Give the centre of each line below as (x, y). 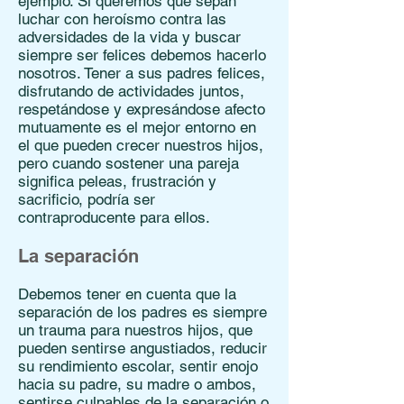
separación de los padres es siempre (142, 312)
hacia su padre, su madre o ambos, (137, 384)
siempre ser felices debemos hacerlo (142, 55)
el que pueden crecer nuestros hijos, (141, 145)
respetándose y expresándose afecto (142, 109)
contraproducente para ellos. (114, 217)
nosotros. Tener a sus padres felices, (142, 73)
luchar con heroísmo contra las (122, 19)
